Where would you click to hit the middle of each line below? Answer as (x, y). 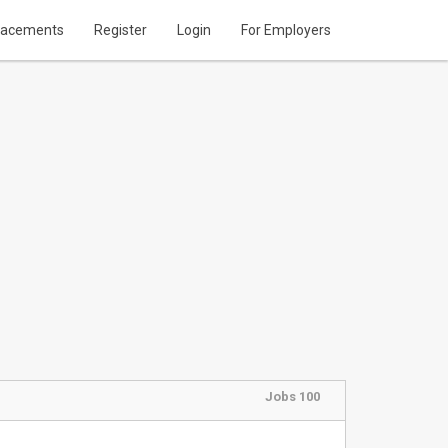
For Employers (286, 30)
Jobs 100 (292, 396)
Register (120, 30)
